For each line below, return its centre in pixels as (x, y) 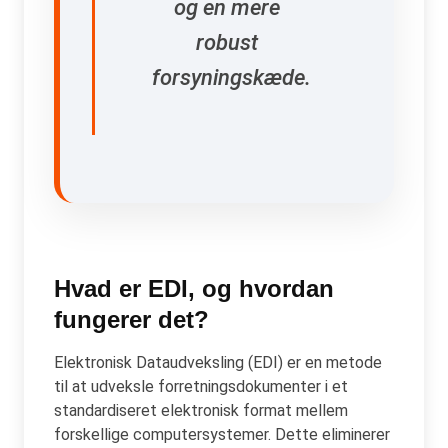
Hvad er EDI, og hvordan (194, 288)
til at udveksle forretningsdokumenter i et (201, 386)
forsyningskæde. (231, 77)
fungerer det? (131, 319)
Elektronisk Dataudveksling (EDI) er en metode (218, 362)
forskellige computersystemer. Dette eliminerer (222, 434)
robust (227, 42)
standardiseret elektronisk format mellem (201, 410)
